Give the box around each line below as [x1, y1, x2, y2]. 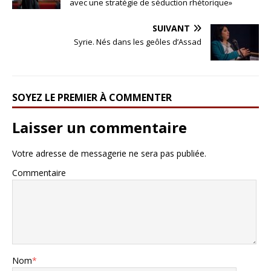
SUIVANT [152, 22, 190, 34]
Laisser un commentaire [12, 117, 187, 138]
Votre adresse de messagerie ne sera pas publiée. [12, 148, 206, 160]
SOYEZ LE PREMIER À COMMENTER [12, 91, 172, 105]
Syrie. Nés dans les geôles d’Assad [74, 36, 201, 48]
